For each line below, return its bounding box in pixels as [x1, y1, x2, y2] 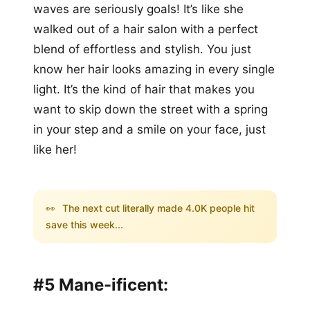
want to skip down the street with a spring [33, 102, 268, 116]
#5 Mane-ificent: [33, 274, 168, 295]
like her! [33, 142, 77, 156]
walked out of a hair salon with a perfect [33, 21, 258, 36]
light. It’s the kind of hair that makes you [33, 82, 255, 96]
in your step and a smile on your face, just [33, 122, 266, 136]
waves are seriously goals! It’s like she [33, 1, 244, 16]
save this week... [46, 218, 123, 230]
